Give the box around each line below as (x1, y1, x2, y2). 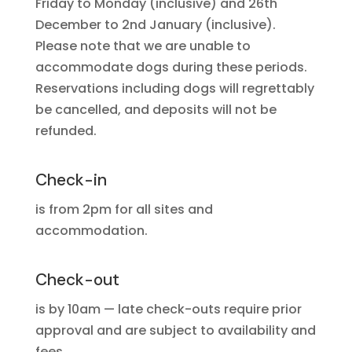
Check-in (35, 169, 107, 191)
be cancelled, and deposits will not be (35, 101, 277, 119)
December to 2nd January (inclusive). (35, 16, 276, 34)
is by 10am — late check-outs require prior (35, 300, 302, 318)
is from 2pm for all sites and (35, 200, 213, 218)
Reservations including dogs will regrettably (35, 79, 314, 97)
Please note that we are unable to (35, 37, 251, 55)
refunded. (35, 122, 97, 140)
